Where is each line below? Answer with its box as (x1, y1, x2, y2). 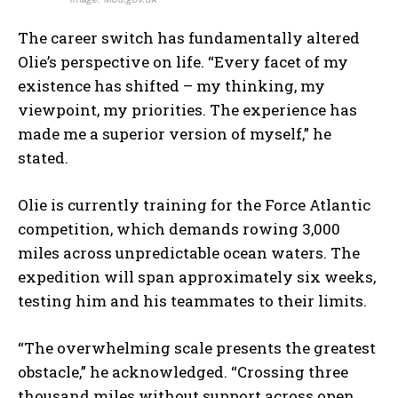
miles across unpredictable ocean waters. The (18, 243, 360, 264)
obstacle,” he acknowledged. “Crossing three (18, 362, 348, 383)
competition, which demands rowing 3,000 (18, 219, 340, 240)
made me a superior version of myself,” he (18, 123, 331, 145)
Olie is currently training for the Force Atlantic (18, 195, 370, 216)
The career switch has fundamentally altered (18, 28, 360, 49)
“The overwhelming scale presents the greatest (18, 338, 376, 359)
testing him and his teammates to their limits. (18, 291, 367, 312)
